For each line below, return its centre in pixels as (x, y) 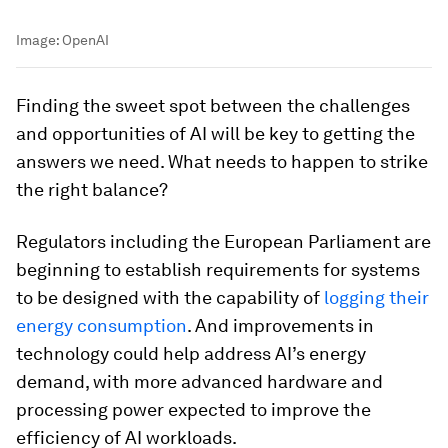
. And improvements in (280, 325)
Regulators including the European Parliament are (223, 241)
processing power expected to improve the (193, 409)
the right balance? (92, 189)
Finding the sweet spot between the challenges (213, 105)
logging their (374, 297)
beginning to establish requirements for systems (218, 269)
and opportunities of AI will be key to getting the (215, 133)
